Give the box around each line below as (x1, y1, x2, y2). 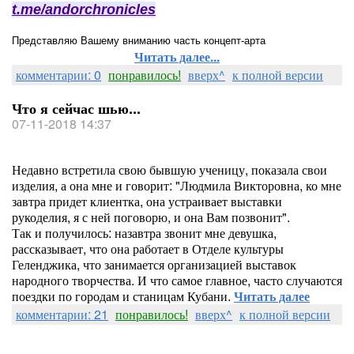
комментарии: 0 (16, 66, 101, 84)
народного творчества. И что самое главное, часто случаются (12, 271, 342, 289)
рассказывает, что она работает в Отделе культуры (12, 239, 284, 258)
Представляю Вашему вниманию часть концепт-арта (12, 35, 269, 47)
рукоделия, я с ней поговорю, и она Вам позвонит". (12, 208, 290, 226)
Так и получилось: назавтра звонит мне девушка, (12, 224, 277, 242)
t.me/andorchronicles (12, 2, 156, 17)
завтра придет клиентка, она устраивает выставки (12, 192, 282, 210)
